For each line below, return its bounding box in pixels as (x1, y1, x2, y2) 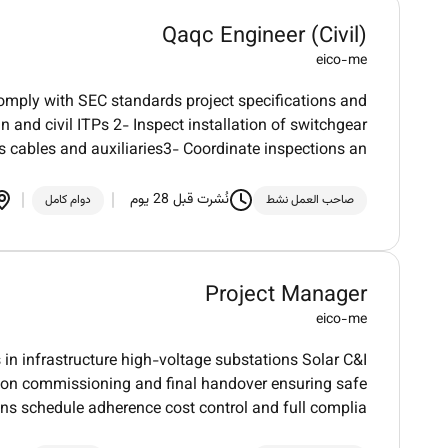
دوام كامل (45, 189, 91, 210)
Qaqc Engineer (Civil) (162, 20, 367, 55)
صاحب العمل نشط (266, 189, 354, 210)
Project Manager (205, 279, 367, 314)
